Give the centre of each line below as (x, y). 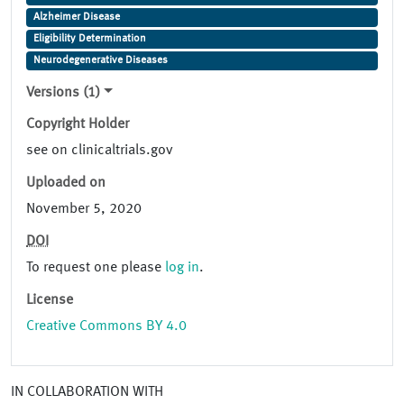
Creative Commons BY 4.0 (106, 327)
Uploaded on (66, 184)
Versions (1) (63, 93)
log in (182, 268)
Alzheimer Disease (76, 18)
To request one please (96, 268)
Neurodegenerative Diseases (100, 61)
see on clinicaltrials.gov (100, 151)
